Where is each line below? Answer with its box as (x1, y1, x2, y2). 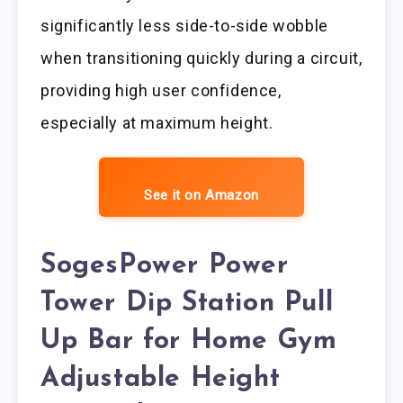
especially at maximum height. (40, 113, 273, 133)
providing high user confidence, (40, 81, 282, 101)
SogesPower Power (40, 252, 289, 281)
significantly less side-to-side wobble (40, 16, 328, 36)
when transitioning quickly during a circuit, (40, 49, 363, 68)
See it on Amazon (144, 187, 259, 204)
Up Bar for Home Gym (40, 327, 337, 356)
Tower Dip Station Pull (40, 290, 334, 318)
